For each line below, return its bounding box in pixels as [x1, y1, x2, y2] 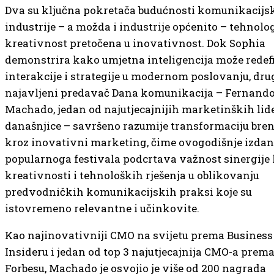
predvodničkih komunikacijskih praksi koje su [5, 185, 252, 199]
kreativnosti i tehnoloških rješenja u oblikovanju [5, 168, 259, 182]
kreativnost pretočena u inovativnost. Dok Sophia [5, 36, 265, 50]
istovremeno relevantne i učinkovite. [5, 201, 199, 215]
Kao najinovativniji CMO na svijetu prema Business [5, 228, 273, 242]
